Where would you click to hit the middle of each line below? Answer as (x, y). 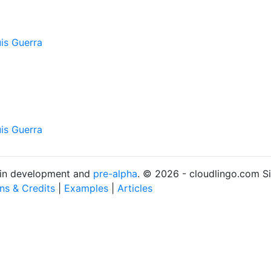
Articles (135, 188)
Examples (86, 188)
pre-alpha (115, 174)
